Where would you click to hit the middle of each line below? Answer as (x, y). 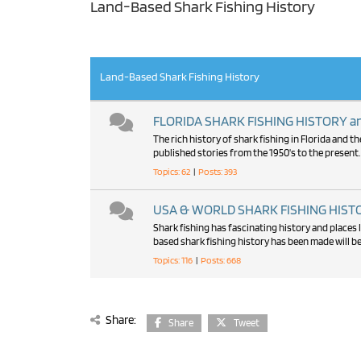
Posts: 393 (216, 171)
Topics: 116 (174, 260)
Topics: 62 (173, 171)
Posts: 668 (219, 260)
